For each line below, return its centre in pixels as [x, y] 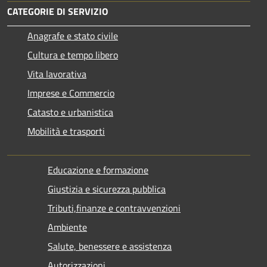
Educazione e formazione [98, 170]
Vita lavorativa [57, 74]
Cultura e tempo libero [73, 55]
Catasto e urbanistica [70, 112]
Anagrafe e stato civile [73, 36]
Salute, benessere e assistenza [110, 246]
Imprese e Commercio [71, 93]
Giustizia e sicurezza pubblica [107, 189]
